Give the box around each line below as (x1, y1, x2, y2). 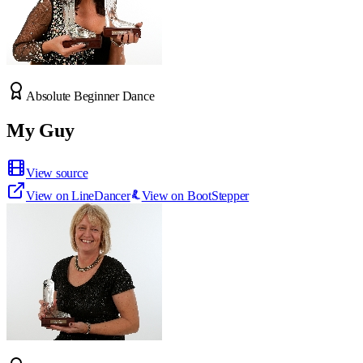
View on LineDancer (26, 189, 130, 203)
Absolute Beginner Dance (26, 89, 155, 104)
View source (26, 166, 88, 181)
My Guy (6, 120, 75, 142)
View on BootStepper (141, 189, 250, 203)
